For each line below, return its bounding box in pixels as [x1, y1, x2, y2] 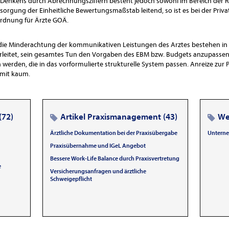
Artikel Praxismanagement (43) [60, 112, 177, 122]
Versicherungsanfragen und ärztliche [50, 168, 146, 175]
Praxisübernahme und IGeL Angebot [50, 142, 146, 149]
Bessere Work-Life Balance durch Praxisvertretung [50, 155, 179, 162]
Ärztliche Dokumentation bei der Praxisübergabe [50, 129, 177, 136]
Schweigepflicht [50, 175, 92, 182]
